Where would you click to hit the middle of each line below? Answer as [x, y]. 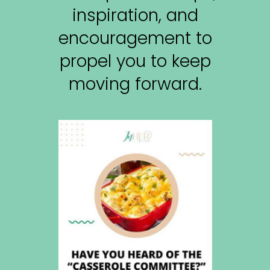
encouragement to [135, 38]
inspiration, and [135, 15]
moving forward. [135, 84]
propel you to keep [135, 61]
